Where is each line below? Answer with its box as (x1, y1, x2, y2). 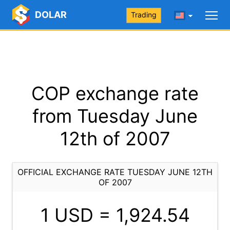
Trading (131, 10, 157, 19)
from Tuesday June (32, 105, 198, 127)
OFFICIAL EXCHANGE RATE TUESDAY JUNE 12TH (17, 167, 213, 177)
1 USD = (40, 204, 116, 226)
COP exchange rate (31, 82, 199, 105)
